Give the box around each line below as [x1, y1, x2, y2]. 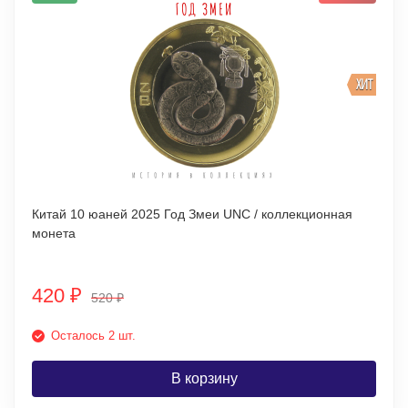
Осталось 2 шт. [51, 329, 136, 342]
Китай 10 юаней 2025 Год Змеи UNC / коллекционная [32, 207, 352, 221]
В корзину [170, 371, 238, 386]
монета [32, 226, 76, 240]
